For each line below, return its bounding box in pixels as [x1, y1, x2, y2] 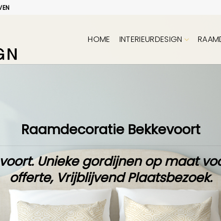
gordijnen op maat [82, 152, 198, 170]
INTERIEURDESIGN [119, 34, 183, 45]
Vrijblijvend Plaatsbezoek [56, 169, 210, 186]
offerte [9, 169, 50, 186]
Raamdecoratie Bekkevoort [21, 120, 200, 139]
